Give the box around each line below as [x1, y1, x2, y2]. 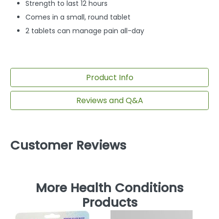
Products [82, 194, 137, 212]
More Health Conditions [36, 179, 183, 197]
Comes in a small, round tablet [25, 12, 131, 22]
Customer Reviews [10, 137, 126, 154]
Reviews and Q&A [76, 94, 143, 106]
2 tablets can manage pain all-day [25, 26, 145, 36]
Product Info [86, 71, 133, 83]
